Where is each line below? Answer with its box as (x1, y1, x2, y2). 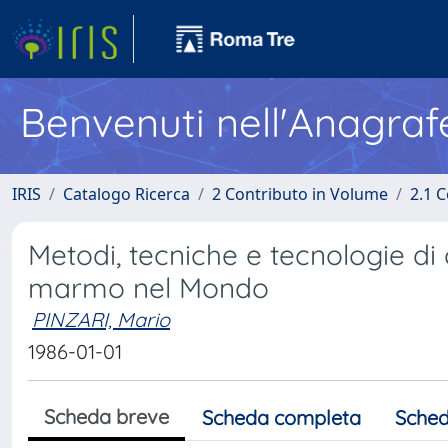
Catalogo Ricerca (63, 183, 190, 205)
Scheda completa (202, 405, 361, 430)
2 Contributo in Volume (212, 183, 388, 205)
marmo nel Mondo (28, 270, 269, 305)
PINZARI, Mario (32, 307, 170, 332)
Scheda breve (44, 404, 169, 429)
